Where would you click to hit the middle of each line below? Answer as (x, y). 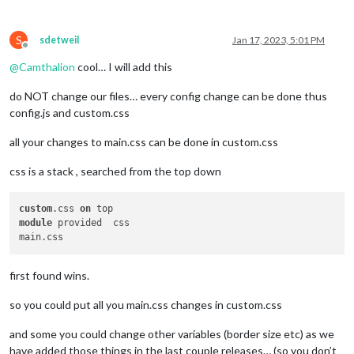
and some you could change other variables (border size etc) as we (172, 333)
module (36, 223)
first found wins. (49, 275)
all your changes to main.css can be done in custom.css (144, 142)
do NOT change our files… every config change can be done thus (168, 96)
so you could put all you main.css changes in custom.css (146, 304)
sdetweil (59, 40)
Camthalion (47, 67)
